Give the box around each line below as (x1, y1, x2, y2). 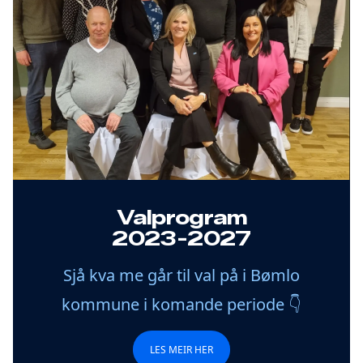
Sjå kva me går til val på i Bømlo (63, 263, 300, 286)
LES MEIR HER (150, 342, 213, 357)
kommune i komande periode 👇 (62, 293, 301, 315)
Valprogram (117, 205, 246, 229)
